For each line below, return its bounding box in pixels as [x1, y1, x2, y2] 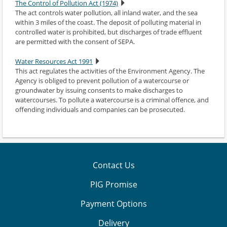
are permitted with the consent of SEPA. [15, 36, 135, 46]
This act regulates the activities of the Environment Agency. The [15, 66, 205, 75]
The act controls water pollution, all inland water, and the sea [15, 8, 198, 17]
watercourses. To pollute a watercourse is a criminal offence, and [15, 95, 209, 104]
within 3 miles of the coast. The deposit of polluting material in [15, 17, 201, 27]
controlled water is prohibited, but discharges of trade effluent [15, 27, 202, 36]
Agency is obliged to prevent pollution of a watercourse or [15, 75, 189, 85]
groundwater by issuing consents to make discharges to [15, 85, 183, 95]
